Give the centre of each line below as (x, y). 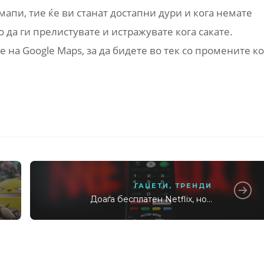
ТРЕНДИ (194, 186)
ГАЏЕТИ (152, 186)
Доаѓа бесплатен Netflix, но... (151, 199)
